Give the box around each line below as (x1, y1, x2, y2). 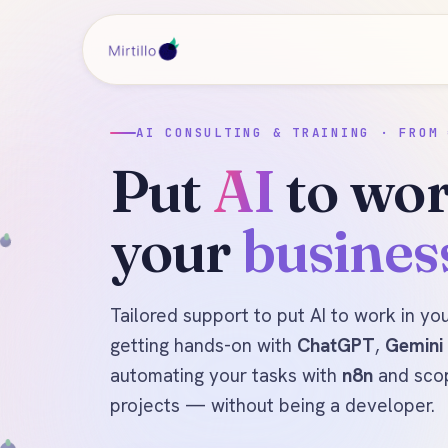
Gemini (385, 333, 443, 358)
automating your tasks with (110, 363, 342, 388)
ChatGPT (297, 333, 375, 358)
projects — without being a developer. (110, 393, 435, 418)
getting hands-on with (110, 333, 297, 358)
